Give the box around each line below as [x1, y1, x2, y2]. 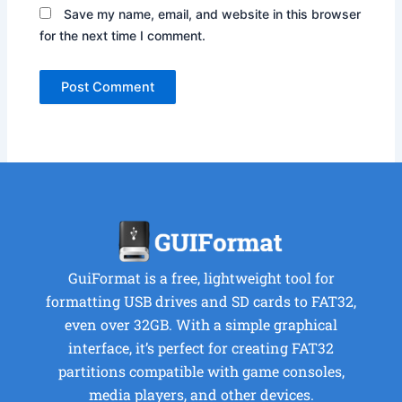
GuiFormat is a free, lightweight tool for [67, 268, 335, 288]
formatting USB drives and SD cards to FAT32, [46, 292, 356, 311]
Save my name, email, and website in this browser [64, 6, 362, 22]
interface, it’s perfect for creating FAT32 [68, 338, 334, 358]
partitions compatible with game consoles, [57, 362, 345, 381]
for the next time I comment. [39, 28, 206, 44]
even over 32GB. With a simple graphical [65, 315, 337, 335]
